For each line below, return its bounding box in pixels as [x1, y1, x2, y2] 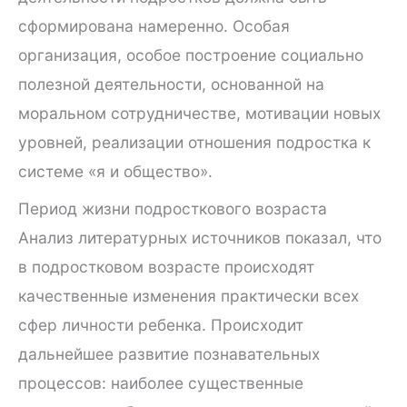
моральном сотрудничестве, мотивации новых [18, 103, 381, 123]
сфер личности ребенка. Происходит [18, 314, 303, 334]
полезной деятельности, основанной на [18, 74, 324, 94]
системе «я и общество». [18, 161, 213, 181]
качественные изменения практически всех [18, 285, 359, 305]
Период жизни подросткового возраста [18, 198, 327, 218]
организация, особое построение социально [18, 45, 363, 65]
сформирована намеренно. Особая [18, 15, 290, 35]
